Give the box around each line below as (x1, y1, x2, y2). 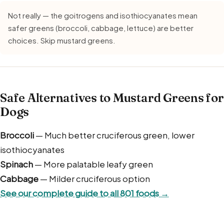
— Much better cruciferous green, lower (34, 129, 194, 140)
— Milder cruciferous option (38, 172, 150, 184)
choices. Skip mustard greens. (8, 35, 115, 45)
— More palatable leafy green (33, 158, 153, 169)
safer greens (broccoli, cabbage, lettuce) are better (8, 22, 193, 32)
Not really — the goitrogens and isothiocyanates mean (8, 10, 197, 20)
